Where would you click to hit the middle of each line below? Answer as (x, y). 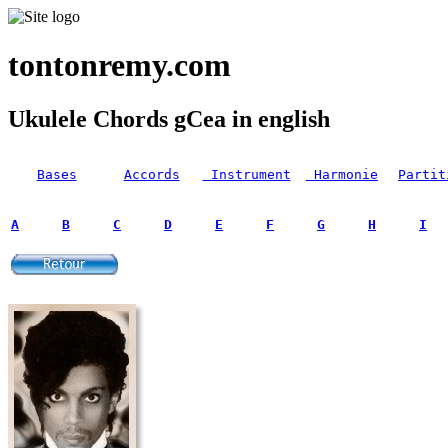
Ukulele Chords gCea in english (169, 118)
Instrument (246, 174)
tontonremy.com (119, 65)
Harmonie (342, 174)
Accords (151, 174)
